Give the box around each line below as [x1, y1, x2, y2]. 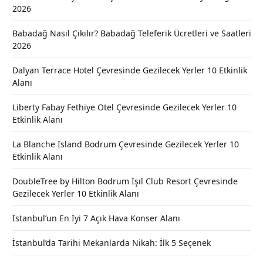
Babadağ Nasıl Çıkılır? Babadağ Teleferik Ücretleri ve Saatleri [12, 27, 251, 39]
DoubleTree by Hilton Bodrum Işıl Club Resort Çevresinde [12, 175, 238, 187]
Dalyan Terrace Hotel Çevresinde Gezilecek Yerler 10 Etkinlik [12, 64, 247, 76]
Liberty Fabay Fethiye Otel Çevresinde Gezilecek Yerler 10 [12, 101, 237, 113]
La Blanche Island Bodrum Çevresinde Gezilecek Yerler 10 [12, 138, 239, 150]
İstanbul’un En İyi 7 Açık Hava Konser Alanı [12, 212, 180, 224]
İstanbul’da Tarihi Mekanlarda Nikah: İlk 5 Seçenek [12, 237, 211, 248]
